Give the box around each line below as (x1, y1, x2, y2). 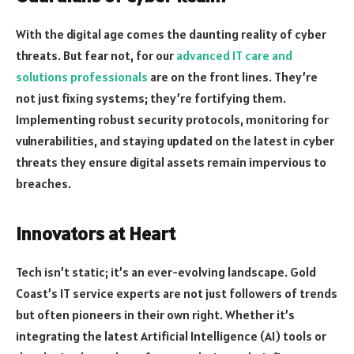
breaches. (16, 175, 71, 192)
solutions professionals (16, 69, 148, 85)
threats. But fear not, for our (16, 47, 176, 64)
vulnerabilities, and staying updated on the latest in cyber (16, 133, 334, 149)
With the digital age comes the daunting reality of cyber (16, 26, 326, 43)
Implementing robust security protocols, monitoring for (16, 111, 329, 128)
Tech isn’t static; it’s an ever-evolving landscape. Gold (16, 264, 316, 281)
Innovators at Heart (16, 221, 175, 247)
